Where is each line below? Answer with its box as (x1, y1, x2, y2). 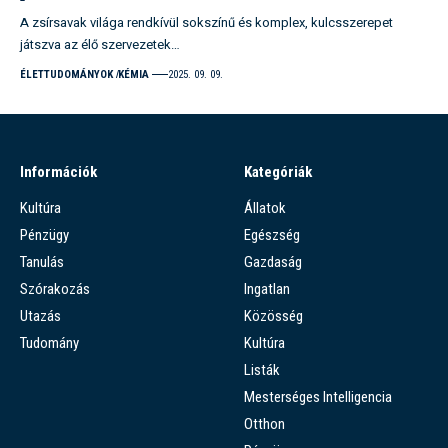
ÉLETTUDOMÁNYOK (20, 67, 113, 81)
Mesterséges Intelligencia (244, 387, 392, 406)
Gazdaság (244, 252, 302, 271)
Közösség (244, 306, 303, 325)
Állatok (244, 198, 286, 217)
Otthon (244, 414, 285, 433)
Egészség (244, 225, 300, 244)
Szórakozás (20, 279, 90, 298)
